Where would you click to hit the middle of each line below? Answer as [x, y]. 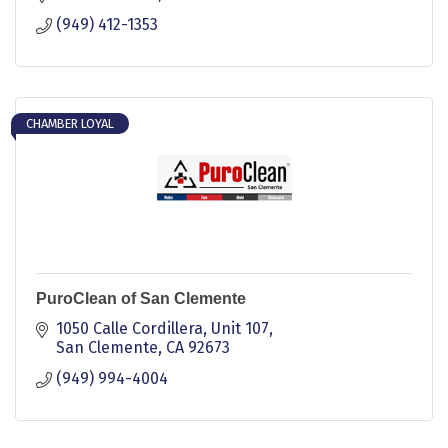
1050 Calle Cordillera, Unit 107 [162, 328]
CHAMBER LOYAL [70, 123]
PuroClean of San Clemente [141, 298]
